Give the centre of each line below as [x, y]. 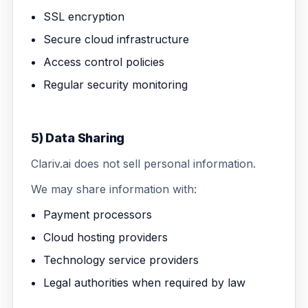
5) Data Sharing [78, 138]
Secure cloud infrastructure [116, 39]
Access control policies [104, 62]
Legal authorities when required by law [144, 283]
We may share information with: [114, 189]
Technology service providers [121, 260]
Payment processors [98, 214]
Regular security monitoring [115, 85]
